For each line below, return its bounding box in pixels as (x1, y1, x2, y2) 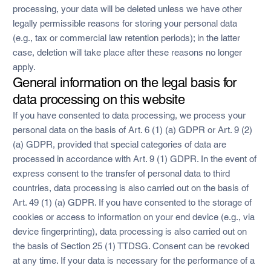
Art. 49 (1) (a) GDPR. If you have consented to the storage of (12, 197, 252, 207)
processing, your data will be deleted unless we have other (12, 3, 242, 14)
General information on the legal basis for (12, 74, 237, 90)
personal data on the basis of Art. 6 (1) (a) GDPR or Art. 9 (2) (12, 124, 252, 135)
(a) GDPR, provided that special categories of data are (12, 139, 226, 149)
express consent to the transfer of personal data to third (12, 168, 230, 178)
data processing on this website (12, 91, 185, 107)
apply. (12, 61, 36, 72)
